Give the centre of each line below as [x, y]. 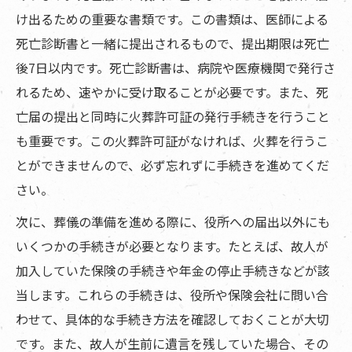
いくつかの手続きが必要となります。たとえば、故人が [172, 246]
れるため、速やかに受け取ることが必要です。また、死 [172, 92]
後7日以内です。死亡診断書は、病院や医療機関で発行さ [176, 68]
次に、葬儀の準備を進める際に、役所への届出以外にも [173, 222]
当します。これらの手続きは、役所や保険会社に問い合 [172, 295]
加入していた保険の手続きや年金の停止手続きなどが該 [173, 271]
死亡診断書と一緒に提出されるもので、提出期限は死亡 [172, 44]
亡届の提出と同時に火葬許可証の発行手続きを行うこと [173, 117]
